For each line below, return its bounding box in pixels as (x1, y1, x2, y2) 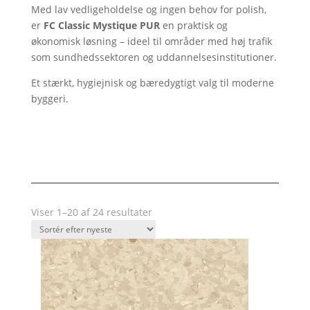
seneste (151, 237, 188, 250)
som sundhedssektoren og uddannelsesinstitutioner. (30, 51, 277, 64)
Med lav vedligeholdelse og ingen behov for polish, (30, 3, 266, 16)
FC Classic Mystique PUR (43, 19, 160, 32)
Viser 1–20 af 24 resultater (30, 206, 152, 219)
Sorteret (151, 205, 189, 218)
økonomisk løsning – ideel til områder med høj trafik (30, 35, 272, 48)
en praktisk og (159, 19, 228, 32)
